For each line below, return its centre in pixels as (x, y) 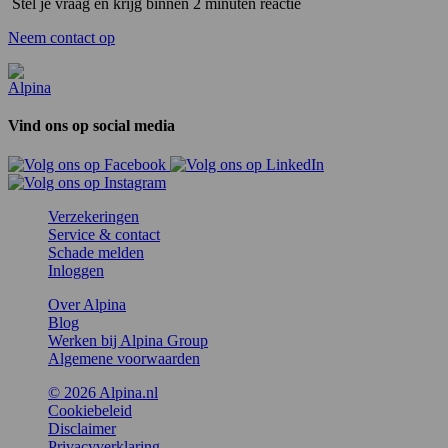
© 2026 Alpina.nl (103, 392)
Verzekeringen (93, 216)
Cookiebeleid (90, 410)
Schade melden (96, 252)
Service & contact (104, 234)
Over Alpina (87, 304)
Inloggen (76, 270)
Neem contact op (61, 38)
